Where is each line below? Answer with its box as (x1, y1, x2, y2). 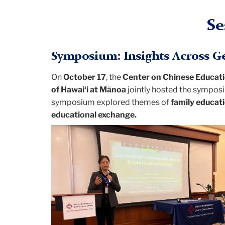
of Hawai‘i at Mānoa (51, 85, 126, 95)
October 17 (63, 72, 106, 82)
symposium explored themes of (51, 97, 171, 107)
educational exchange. (51, 110, 137, 120)
